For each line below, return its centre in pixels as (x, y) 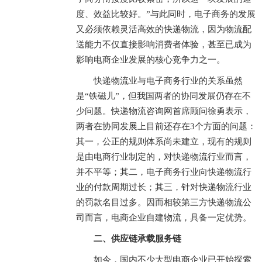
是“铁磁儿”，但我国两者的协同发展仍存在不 (163, 96)
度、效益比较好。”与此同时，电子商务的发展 (166, 14)
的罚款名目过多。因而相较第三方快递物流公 (163, 202)
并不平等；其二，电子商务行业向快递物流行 (163, 172)
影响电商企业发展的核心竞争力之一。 (150, 60)
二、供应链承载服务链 (137, 239)
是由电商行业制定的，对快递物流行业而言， (163, 157)
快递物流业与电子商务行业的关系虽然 (168, 81)
